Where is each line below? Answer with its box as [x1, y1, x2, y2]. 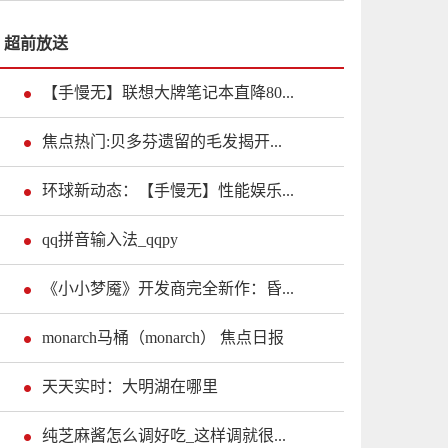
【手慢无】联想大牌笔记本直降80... [42, 84, 294, 101]
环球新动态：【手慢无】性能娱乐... [42, 182, 294, 199]
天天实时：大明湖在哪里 [42, 378, 218, 395]
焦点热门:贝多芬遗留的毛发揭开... [42, 133, 282, 150]
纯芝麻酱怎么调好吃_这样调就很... [42, 427, 286, 444]
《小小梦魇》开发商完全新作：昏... [42, 280, 294, 297]
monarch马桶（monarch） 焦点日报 [42, 329, 284, 346]
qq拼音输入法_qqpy [42, 231, 178, 248]
